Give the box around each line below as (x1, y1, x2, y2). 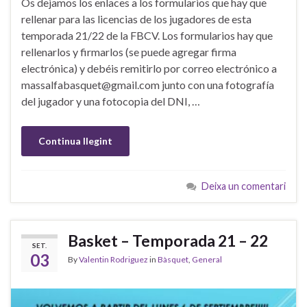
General (192, 254, 222, 265)
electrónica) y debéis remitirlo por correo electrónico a (21, 62, 277, 75)
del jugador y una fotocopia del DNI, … (21, 95, 200, 108)
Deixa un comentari (201, 180, 286, 193)
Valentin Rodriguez (79, 254, 148, 265)
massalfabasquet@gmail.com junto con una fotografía (21, 78, 274, 92)
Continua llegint (38, 135, 112, 147)
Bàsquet (158, 254, 188, 265)
